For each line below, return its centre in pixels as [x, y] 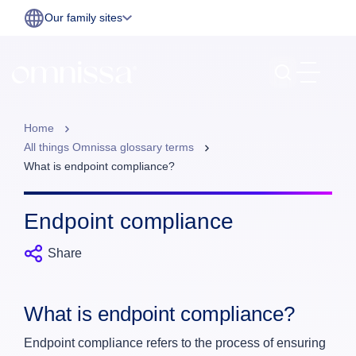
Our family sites [83, 17]
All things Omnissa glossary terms [110, 147]
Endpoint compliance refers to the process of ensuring [175, 343]
